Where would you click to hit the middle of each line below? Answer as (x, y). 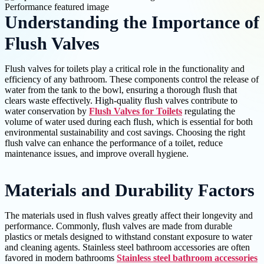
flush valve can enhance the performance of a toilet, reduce (114, 143)
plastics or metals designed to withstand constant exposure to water (128, 237)
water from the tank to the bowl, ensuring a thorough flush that (121, 90)
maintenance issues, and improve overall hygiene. (97, 154)
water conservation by (47, 111)
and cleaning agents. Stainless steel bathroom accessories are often (127, 247)
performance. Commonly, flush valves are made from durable (118, 226)
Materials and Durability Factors (130, 191)
